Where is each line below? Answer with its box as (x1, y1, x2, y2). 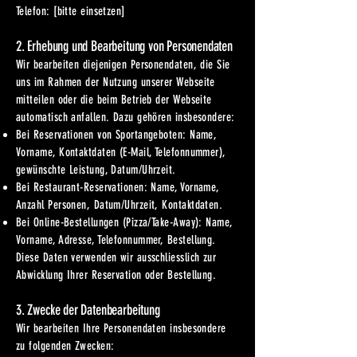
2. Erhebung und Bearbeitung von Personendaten (16, 37, 233, 55)
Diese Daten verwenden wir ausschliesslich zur (16, 250, 217, 265)
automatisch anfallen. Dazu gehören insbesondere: (16, 110, 235, 124)
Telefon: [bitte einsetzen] (16, 4, 125, 18)
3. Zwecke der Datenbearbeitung (16, 301, 160, 319)
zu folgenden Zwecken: (16, 339, 115, 353)
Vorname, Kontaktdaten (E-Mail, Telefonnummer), (16, 145, 226, 159)
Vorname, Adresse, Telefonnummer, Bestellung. (16, 233, 216, 247)
